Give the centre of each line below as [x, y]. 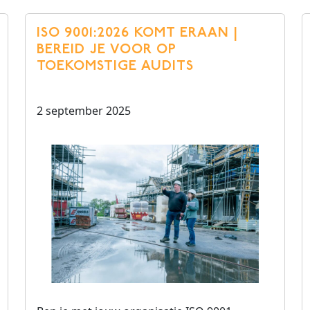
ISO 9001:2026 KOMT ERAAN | [137, 33]
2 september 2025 [84, 111]
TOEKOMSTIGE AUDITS [115, 66]
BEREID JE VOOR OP [107, 50]
